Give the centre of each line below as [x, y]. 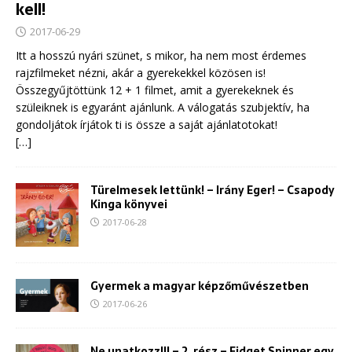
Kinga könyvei [129, 204]
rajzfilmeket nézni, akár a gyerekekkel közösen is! [141, 72]
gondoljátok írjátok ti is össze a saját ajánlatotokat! [147, 124]
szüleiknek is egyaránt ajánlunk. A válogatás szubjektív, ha [163, 107]
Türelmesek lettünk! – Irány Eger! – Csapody [213, 190]
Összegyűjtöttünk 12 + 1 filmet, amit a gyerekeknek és [155, 90]
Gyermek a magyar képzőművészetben [200, 286]
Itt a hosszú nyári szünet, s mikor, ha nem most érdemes [161, 55]
